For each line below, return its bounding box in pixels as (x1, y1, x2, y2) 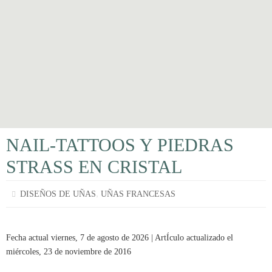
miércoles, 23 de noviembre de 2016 (6, 247, 131, 256)
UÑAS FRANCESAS (101, 189, 176, 199)
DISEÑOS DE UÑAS (20, 189, 97, 199)
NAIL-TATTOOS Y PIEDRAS (6, 135, 234, 155)
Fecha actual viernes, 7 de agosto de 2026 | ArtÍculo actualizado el (6, 233, 233, 242)
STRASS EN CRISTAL (6, 157, 182, 177)
